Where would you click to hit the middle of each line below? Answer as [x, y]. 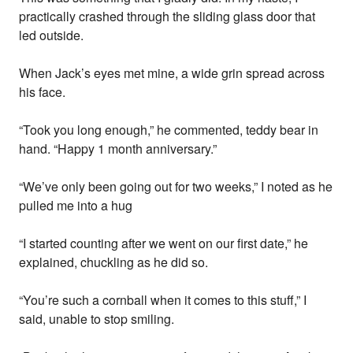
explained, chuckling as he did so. [114, 262]
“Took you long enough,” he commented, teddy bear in [169, 130]
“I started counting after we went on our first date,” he [164, 243]
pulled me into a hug [76, 206]
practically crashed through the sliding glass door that [167, 17]
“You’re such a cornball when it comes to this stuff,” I [163, 300]
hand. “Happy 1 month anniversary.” [118, 149]
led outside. [52, 35]
